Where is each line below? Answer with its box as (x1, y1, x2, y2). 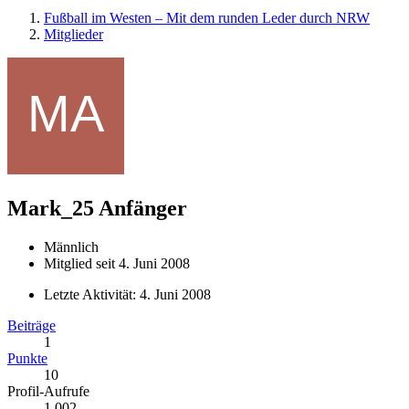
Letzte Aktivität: (44, 286, 140, 302)
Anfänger (99, 195, 187, 220)
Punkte (7, 350, 47, 366)
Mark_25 (7, 195, 94, 220)
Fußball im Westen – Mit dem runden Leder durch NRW (44, 10, 370, 26)
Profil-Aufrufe (7, 383, 89, 399)
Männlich (44, 238, 99, 255)
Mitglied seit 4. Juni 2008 (44, 255, 190, 271)
